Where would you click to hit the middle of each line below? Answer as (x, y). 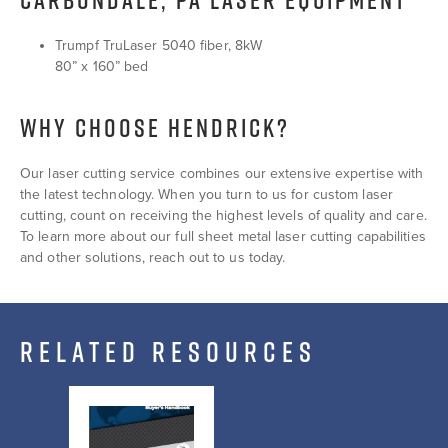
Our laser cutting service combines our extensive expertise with (222, 173)
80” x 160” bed (102, 67)
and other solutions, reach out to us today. (153, 257)
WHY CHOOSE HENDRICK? (155, 127)
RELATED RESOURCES (169, 352)
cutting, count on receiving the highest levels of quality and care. (223, 215)
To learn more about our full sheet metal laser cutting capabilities (223, 236)
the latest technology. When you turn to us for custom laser (206, 194)
